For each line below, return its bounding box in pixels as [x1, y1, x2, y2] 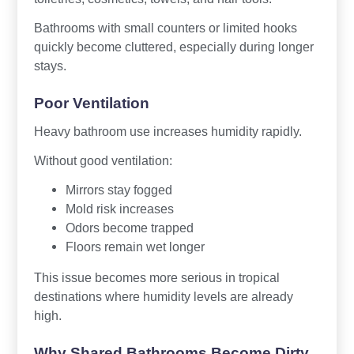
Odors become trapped [65, 220, 194, 235]
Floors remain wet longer [65, 239, 205, 254]
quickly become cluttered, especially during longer [33, 40, 314, 55]
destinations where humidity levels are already [33, 289, 293, 304]
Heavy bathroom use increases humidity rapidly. [33, 124, 302, 139]
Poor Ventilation [33, 95, 149, 112]
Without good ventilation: [33, 153, 172, 168]
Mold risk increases [65, 201, 174, 217]
